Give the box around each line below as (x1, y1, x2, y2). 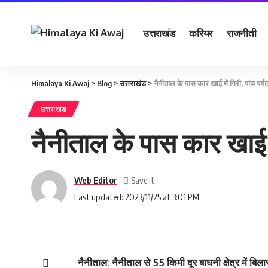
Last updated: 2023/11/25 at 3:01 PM (74, 191, 199, 202)
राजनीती (226, 26, 257, 39)
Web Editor (74, 174, 117, 185)
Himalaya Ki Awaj (31, 78, 89, 88)
